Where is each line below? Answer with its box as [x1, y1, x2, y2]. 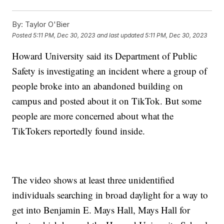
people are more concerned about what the [12, 109, 174, 122]
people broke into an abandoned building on [12, 79, 183, 92]
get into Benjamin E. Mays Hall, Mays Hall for [12, 203, 190, 216]
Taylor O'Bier [23, 19, 70, 29]
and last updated [97, 31, 144, 39]
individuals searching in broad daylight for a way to [12, 188, 208, 201]
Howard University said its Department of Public [12, 49, 197, 62]
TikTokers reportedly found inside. [12, 124, 148, 137]
